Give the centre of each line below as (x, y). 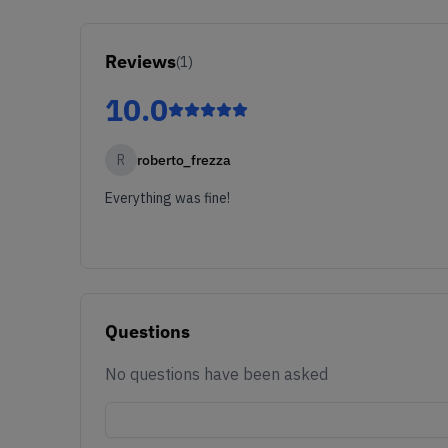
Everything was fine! (167, 197)
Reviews (140, 61)
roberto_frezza (184, 159)
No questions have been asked (216, 373)
